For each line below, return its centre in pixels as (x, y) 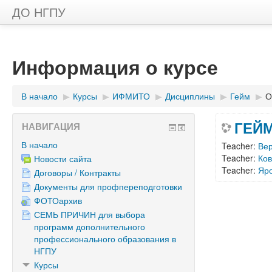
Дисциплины (190, 96)
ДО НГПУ (39, 12)
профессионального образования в (105, 239)
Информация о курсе (115, 67)
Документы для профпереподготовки (108, 186)
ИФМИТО (131, 96)
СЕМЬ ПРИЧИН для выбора (90, 214)
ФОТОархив (58, 200)
